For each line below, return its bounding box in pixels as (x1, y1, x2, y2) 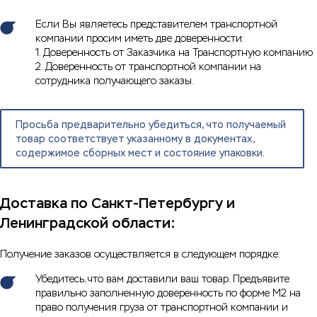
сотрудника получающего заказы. (35, 74, 194, 88)
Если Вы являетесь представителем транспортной (35, 18, 277, 31)
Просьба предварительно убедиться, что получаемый (16, 118, 286, 132)
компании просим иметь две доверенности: (35, 32, 244, 45)
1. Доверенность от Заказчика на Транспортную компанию (35, 46, 313, 59)
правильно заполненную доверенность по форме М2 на (35, 287, 301, 300)
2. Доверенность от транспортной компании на (35, 60, 261, 74)
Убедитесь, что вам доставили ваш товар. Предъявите (35, 272, 289, 286)
